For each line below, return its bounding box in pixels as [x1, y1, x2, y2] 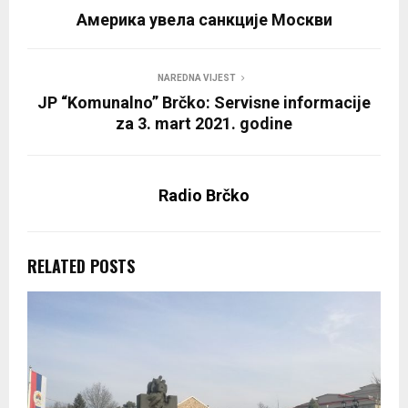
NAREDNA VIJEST [158, 73, 236, 84]
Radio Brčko [158, 186, 250, 206]
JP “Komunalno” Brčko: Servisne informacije [37, 93, 371, 113]
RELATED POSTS [27, 254, 135, 279]
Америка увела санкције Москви [76, 10, 332, 30]
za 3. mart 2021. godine [116, 114, 292, 134]
